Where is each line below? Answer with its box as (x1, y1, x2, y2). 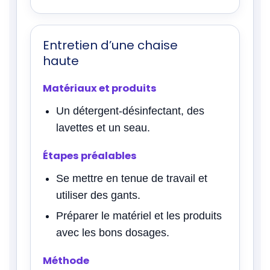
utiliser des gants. (56, 189, 140, 201)
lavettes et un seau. (56, 121, 150, 134)
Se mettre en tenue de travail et (56, 172, 207, 184)
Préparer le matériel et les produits (56, 209, 222, 222)
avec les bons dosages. (56, 226, 169, 239)
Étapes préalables (43, 148, 137, 163)
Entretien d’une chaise (43, 36, 178, 54)
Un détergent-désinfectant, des (56, 104, 204, 117)
